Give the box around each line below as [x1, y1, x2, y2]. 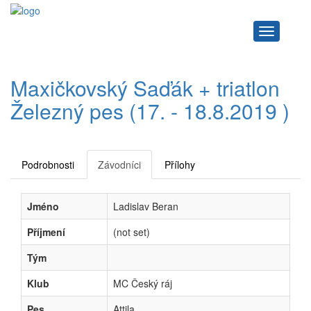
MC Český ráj [113, 276, 172, 290]
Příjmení [27, 225, 65, 239]
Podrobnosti [22, 158, 74, 171]
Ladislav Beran [113, 199, 178, 213]
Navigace [266, 26, 307, 40]
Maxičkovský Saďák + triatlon [10, 73, 280, 103]
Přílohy [165, 158, 195, 171]
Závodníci [98, 158, 141, 171]
